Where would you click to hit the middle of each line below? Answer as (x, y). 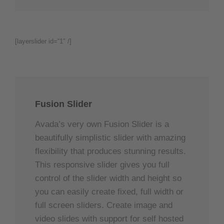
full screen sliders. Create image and (104, 205)
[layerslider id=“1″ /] (43, 41)
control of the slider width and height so (108, 178)
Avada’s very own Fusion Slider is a (102, 124)
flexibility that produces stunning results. (110, 151)
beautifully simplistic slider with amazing (110, 137)
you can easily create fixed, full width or (109, 191)
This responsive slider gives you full (102, 164)
